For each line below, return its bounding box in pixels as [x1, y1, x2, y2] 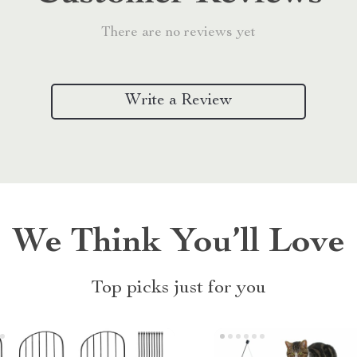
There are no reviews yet [101, 25, 256, 40]
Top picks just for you [91, 278, 266, 298]
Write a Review [125, 93, 232, 110]
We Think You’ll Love [12, 226, 345, 261]
